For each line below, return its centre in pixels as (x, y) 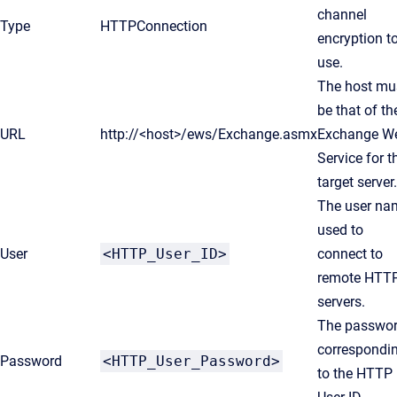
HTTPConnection (154, 26)
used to (340, 230)
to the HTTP (355, 374)
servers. (341, 302)
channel (342, 15)
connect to (350, 254)
